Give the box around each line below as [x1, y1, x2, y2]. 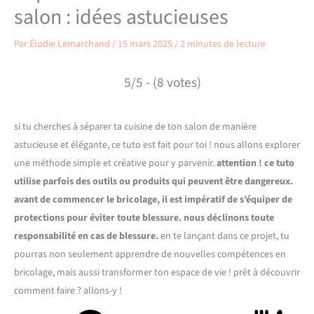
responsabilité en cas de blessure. [14, 229, 158, 244]
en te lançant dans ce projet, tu [158, 229, 289, 244]
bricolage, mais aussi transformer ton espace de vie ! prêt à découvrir [14, 266, 300, 280]
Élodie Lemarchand [29, 37, 112, 52]
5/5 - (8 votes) [124, 73, 201, 93]
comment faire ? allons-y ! [14, 284, 122, 299]
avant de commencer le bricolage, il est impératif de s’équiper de [14, 193, 292, 207]
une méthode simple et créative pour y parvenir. [14, 156, 217, 171]
